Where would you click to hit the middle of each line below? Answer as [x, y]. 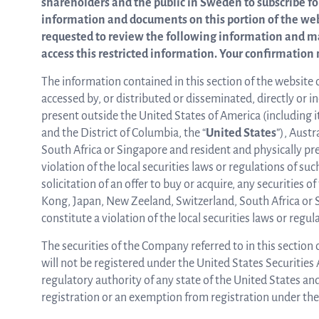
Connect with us [146, 257]
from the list [141, 22]
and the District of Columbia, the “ [124, 133]
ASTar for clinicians [153, 136]
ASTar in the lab [147, 79]
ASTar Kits [158, 193]
